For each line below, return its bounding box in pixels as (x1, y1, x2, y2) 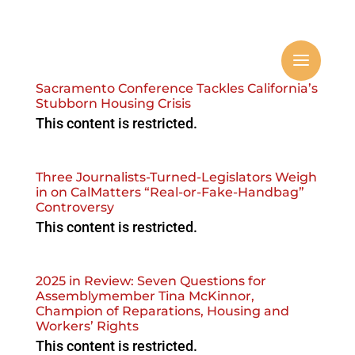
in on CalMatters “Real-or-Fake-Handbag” (35, 185, 304, 200)
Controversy (35, 200, 114, 215)
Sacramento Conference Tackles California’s (35, 81, 318, 96)
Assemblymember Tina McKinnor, (35, 288, 254, 303)
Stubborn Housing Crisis (35, 96, 191, 111)
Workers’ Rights (35, 319, 142, 334)
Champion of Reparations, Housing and (35, 303, 289, 319)
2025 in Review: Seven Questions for (35, 273, 266, 288)
